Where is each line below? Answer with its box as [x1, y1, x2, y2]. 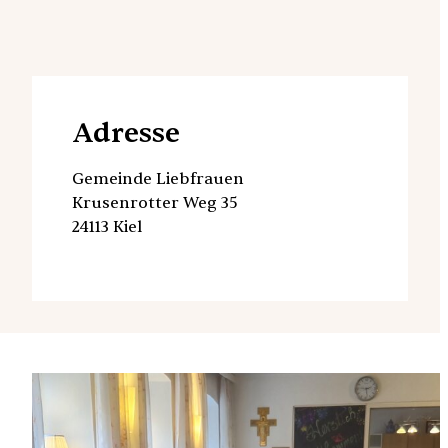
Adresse [72, 114, 180, 151]
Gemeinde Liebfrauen [72, 168, 244, 189]
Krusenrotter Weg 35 [72, 192, 238, 213]
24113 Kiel [72, 216, 142, 237]
